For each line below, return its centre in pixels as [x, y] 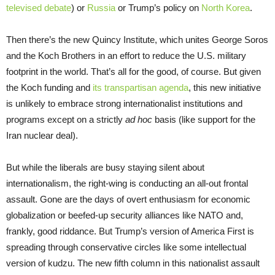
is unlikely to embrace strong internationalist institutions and [124, 103]
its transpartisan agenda [141, 87]
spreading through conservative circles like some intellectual [126, 247]
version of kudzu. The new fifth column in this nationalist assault [133, 263]
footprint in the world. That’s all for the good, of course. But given [134, 71]
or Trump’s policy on [158, 7]
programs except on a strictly [66, 119]
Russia [101, 7]
